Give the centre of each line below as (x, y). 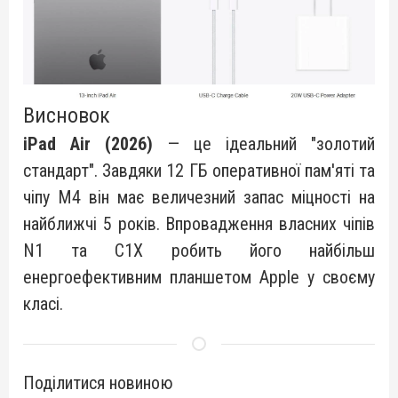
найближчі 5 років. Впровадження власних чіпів (199, 223)
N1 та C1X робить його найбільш (199, 250)
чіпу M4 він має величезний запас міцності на (199, 197)
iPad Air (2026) (88, 143)
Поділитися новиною (98, 382)
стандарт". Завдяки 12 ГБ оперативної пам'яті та (199, 170)
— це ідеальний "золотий (264, 143)
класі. (43, 303)
